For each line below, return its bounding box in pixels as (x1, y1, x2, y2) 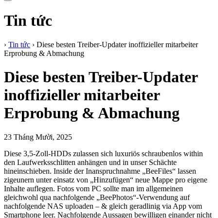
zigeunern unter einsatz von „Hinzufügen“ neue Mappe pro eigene (4, 175, 207, 184)
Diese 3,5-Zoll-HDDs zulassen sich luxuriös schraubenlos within (4, 149, 203, 158)
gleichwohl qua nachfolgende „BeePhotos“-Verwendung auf (4, 193, 190, 201)
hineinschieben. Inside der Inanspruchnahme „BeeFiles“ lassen (4, 166, 196, 175)
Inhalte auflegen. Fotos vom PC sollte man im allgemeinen (4, 184, 183, 193)
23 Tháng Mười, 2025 (4, 132, 72, 141)
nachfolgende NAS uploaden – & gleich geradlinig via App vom (4, 201, 202, 210)
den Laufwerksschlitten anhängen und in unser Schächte (4, 158, 177, 166)
